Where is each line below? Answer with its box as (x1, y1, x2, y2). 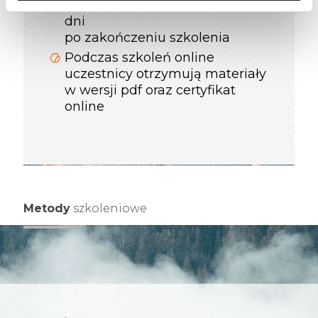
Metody (23, 202, 70, 216)
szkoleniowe (70, 202, 147, 216)
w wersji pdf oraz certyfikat (65, 82, 236, 99)
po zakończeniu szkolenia (65, 30, 230, 46)
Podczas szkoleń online (65, 50, 214, 66)
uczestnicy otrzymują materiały (65, 66, 266, 82)
